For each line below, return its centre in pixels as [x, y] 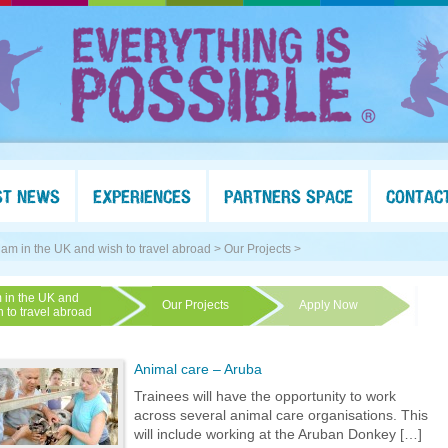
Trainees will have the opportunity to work [265, 396]
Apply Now [328, 305]
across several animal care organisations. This [281, 415]
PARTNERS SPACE [288, 196]
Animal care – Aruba [198, 369]
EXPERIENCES [142, 196]
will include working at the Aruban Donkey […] [278, 434]
